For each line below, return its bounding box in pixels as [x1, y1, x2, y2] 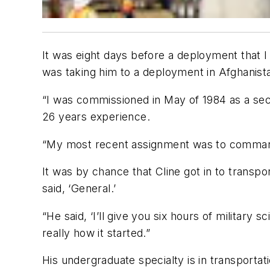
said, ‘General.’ [42, 182, 116, 195]
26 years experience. [42, 110, 150, 123]
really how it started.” [42, 226, 151, 239]
